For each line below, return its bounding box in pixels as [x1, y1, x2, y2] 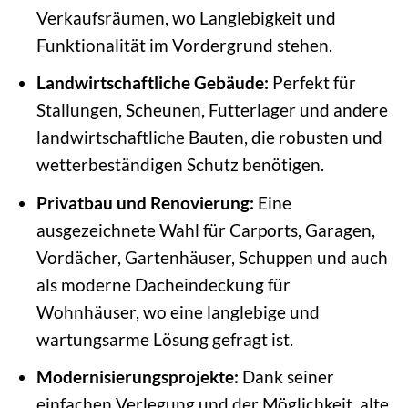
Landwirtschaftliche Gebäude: [36, 72, 269, 94]
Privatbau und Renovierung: [36, 191, 254, 213]
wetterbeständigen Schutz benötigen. [36, 154, 324, 176]
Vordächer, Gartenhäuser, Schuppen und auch [36, 246, 388, 268]
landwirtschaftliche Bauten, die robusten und [36, 127, 382, 148]
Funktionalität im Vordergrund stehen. [36, 34, 332, 56]
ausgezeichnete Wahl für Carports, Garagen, [36, 219, 375, 240]
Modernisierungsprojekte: [36, 366, 239, 388]
